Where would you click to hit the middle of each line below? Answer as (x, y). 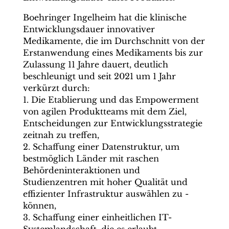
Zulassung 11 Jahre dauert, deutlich (95, 64)
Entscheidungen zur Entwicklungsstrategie (112, 123)
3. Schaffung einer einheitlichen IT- (97, 217)
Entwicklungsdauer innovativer (89, 29)
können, (39, 205)
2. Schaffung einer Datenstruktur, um (101, 147)
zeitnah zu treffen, (61, 135)
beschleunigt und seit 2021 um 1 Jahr (99, 76)
